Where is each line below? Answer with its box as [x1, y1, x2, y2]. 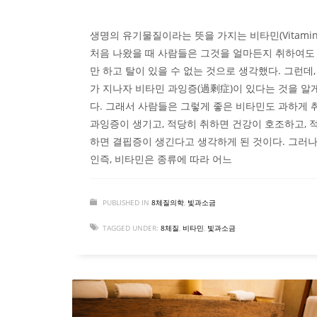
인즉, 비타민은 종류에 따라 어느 [90, 152, 232, 166]
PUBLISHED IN [103, 197, 149, 208]
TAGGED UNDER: [103, 223, 158, 234]
